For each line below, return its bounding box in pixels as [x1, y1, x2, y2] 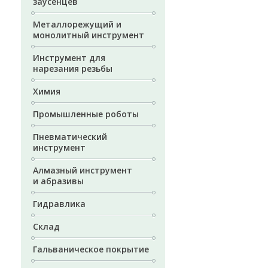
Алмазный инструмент [33, 165, 132, 176]
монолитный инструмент [33, 29, 144, 41]
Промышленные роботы [33, 108, 139, 120]
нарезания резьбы [33, 63, 112, 74]
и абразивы [33, 175, 84, 187]
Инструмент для [33, 52, 105, 63]
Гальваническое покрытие [33, 243, 149, 255]
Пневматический [33, 131, 107, 142]
